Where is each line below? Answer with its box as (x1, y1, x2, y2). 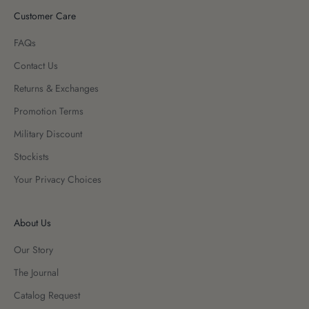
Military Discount (14, 126, 82, 141)
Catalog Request (14, 288, 80, 302)
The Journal (14, 265, 59, 279)
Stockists (14, 149, 49, 163)
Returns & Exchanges (14, 81, 99, 95)
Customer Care (14, 8, 76, 23)
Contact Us (14, 58, 58, 72)
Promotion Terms (14, 103, 83, 118)
